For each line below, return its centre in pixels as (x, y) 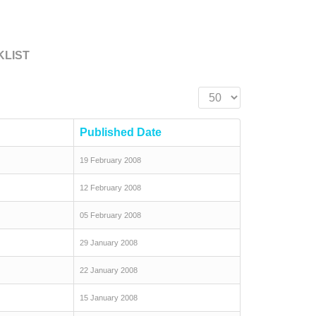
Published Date (121, 132)
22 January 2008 (109, 270)
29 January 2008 (109, 243)
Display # (222, 94)
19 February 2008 (110, 160)
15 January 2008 (109, 298)
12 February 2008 (110, 188)
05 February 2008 (110, 215)
